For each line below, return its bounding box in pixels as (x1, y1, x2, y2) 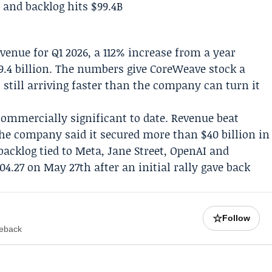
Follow (222, 213, 251, 223)
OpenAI (170, 143, 207, 158)
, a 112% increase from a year (88, 44, 236, 60)
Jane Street (107, 143, 165, 158)
